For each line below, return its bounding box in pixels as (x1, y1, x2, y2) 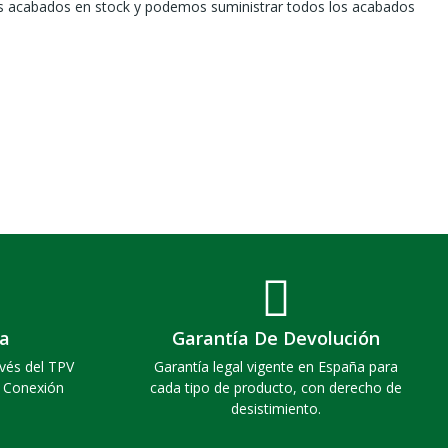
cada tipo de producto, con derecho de (150, 378, 403, 398)
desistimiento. (231, 399, 322, 419)
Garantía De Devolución (172, 326, 381, 351)
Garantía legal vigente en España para (154, 357, 399, 377)
